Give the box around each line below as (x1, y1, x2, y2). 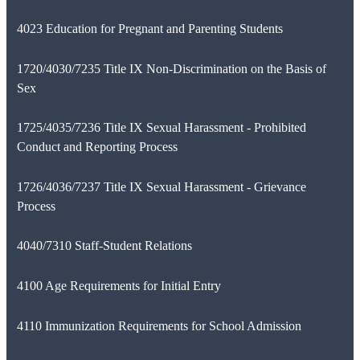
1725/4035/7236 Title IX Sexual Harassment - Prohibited (16, 121, 306, 135)
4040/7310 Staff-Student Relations (16, 239, 192, 253)
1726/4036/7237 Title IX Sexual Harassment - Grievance (16, 179, 306, 194)
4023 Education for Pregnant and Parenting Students (16, 21, 283, 35)
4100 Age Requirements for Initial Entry (16, 278, 221, 292)
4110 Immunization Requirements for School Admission (16, 318, 301, 333)
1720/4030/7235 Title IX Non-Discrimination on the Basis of (16, 61, 326, 76)
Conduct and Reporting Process (16, 140, 178, 154)
